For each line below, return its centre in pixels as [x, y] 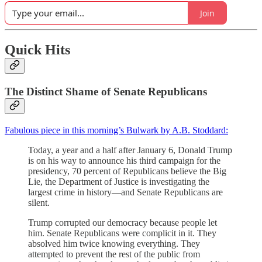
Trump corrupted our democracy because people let [123, 222]
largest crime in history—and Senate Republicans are [125, 192]
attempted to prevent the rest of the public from [114, 254]
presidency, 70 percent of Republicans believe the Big [127, 171]
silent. [39, 202]
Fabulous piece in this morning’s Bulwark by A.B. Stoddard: [116, 130]
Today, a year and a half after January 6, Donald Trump [130, 150]
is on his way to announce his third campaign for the [124, 160]
